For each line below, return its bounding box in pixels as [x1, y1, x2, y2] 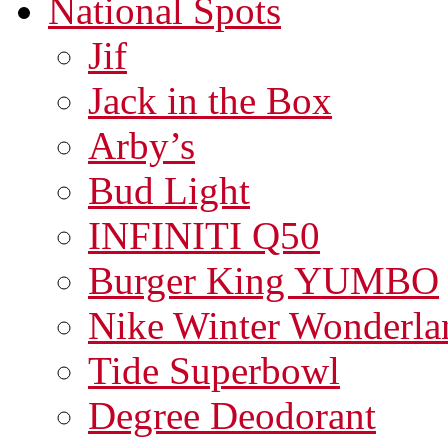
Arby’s [88, 123, 195, 167]
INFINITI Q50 [88, 213, 320, 257]
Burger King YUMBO [88, 258, 439, 302]
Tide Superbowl [88, 348, 340, 392]
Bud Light [88, 168, 250, 212]
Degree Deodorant [88, 393, 376, 437]
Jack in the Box [88, 78, 332, 122]
